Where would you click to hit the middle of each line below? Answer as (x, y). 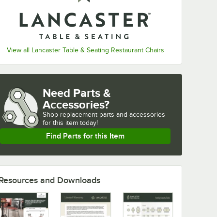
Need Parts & (77, 93)
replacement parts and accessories (113, 114)
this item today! (75, 123)
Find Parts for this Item (85, 136)
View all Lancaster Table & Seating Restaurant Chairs (85, 50)
